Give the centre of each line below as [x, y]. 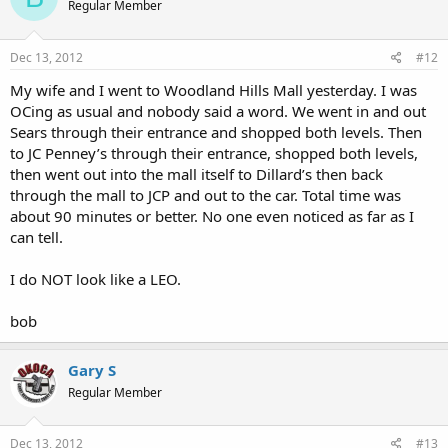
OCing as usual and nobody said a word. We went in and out [218, 110]
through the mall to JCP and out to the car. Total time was [205, 194]
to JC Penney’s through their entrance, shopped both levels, [214, 152]
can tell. [36, 236]
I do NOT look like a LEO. [95, 278]
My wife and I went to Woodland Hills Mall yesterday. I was [213, 89]
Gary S [92, 369]
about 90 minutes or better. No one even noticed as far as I [212, 215]
